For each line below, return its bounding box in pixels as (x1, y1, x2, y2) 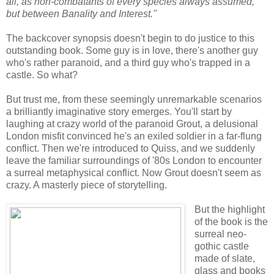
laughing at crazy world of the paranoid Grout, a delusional (6, 118, 258, 129)
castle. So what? (6, 69, 78, 80)
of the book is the (194, 216, 268, 227)
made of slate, (194, 253, 255, 264)
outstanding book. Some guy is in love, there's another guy (6, 45, 258, 56)
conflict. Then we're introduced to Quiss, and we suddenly (6, 143, 255, 154)
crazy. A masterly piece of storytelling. (6, 179, 167, 190)
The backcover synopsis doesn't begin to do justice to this (6, 32, 254, 43)
